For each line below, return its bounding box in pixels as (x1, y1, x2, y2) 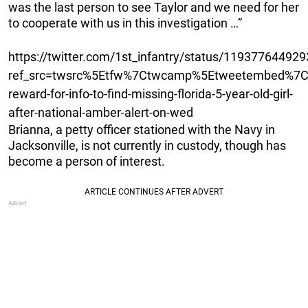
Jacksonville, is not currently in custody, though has (8, 137, 286, 153)
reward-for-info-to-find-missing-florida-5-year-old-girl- (8, 86, 293, 101)
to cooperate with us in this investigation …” (8, 15, 242, 30)
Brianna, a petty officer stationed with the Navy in (8, 122, 275, 137)
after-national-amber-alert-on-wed (8, 104, 193, 120)
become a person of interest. (8, 153, 165, 168)
